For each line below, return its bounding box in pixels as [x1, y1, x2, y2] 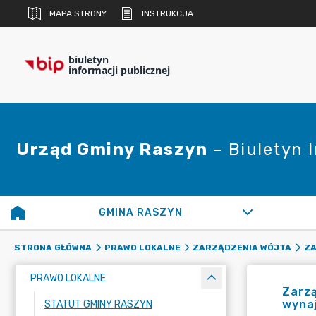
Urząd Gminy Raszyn [16, 140, 212, 159]
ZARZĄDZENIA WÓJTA [193, 243, 291, 253]
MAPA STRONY [49, 8, 107, 18]
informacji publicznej [68, 63, 170, 77]
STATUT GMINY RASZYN [44, 298, 152, 310]
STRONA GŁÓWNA [14, 243, 92, 253]
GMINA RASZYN [98, 207, 183, 219]
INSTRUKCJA [142, 8, 193, 18]
